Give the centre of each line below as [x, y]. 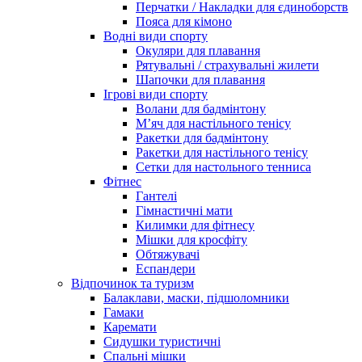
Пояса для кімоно [184, 21]
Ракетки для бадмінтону [202, 138]
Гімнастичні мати [184, 210]
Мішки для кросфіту [192, 240]
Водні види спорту [156, 36]
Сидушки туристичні [162, 341]
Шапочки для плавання [200, 80]
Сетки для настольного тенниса [223, 167]
